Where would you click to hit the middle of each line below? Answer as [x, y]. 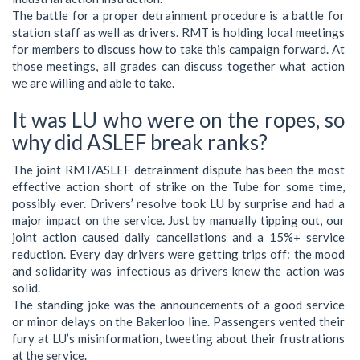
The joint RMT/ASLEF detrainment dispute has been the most [178, 170]
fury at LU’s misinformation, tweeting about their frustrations [178, 339]
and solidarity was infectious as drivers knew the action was [178, 271]
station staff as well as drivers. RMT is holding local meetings [178, 32]
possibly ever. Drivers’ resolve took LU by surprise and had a [178, 204]
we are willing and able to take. [93, 82]
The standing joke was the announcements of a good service [178, 305]
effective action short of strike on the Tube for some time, [178, 187]
